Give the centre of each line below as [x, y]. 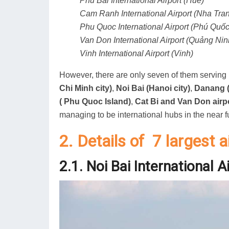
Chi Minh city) [86, 88]
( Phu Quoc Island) [95, 102]
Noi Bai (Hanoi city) [153, 88]
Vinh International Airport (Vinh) [136, 54]
